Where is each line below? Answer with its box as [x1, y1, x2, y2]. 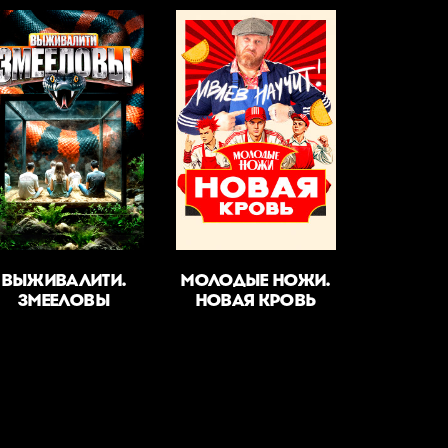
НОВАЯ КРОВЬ [195, 290, 317, 311]
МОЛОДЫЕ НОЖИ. [181, 270, 331, 291]
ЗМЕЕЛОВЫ [18, 290, 110, 311]
